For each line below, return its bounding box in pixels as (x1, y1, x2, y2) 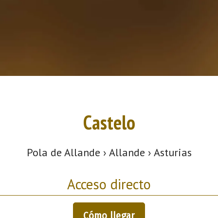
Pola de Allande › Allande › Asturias (26, 145, 192, 159)
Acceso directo (67, 175, 151, 193)
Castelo (83, 109, 135, 135)
